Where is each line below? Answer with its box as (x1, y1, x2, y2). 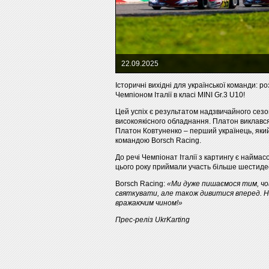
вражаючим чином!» (115, 199, 183, 207)
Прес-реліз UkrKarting (115, 216, 190, 224)
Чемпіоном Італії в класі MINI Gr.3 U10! (115, 91, 245, 99)
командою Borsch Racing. (115, 136, 201, 145)
